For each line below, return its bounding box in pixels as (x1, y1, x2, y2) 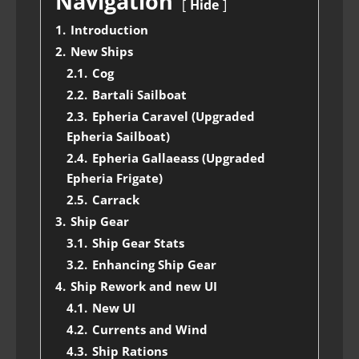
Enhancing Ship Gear (92, 256, 216, 272)
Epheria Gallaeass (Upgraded (92, 150, 265, 166)
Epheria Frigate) (67, 170, 163, 186)
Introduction (71, 22, 148, 38)
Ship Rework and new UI (71, 278, 217, 294)
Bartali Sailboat (92, 87, 187, 103)
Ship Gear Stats (92, 235, 184, 251)
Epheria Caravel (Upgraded (92, 108, 255, 124)
